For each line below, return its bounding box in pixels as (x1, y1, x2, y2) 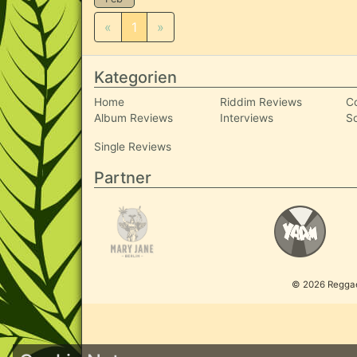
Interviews (220, 112, 274, 124)
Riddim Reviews (220, 96, 303, 108)
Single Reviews (94, 140, 171, 153)
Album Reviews (94, 112, 173, 124)
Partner (94, 167, 151, 187)
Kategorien (94, 68, 177, 87)
